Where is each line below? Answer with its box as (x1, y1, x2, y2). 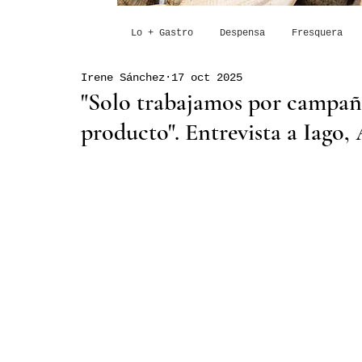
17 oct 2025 (171, 70, 242, 84)
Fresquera (291, 27, 343, 39)
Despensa (219, 27, 265, 39)
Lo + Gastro (130, 27, 193, 39)
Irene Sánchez (81, 70, 165, 84)
